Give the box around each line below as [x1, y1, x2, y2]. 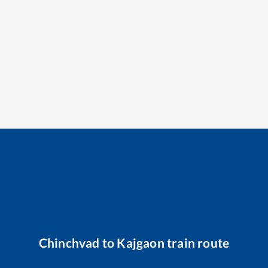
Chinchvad [38, 234, 100, 250]
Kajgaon [117, 234, 165, 250]
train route [164, 234, 230, 250]
